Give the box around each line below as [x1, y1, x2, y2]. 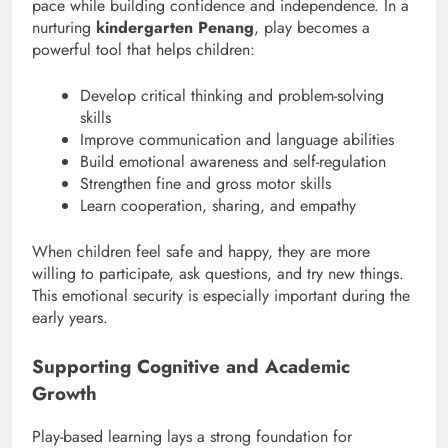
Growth [32, 379, 97, 407]
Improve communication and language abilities [80, 127, 394, 151]
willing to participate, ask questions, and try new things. [32, 261, 404, 285]
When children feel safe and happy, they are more [32, 239, 370, 263]
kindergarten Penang [96, 15, 254, 39]
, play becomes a [254, 15, 370, 39]
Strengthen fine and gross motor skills [80, 171, 331, 195]
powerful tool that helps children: [32, 37, 255, 61]
